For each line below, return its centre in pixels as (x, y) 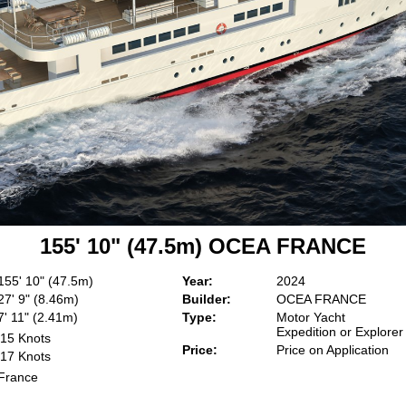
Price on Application (333, 350)
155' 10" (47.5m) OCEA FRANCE (203, 246)
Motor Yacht (311, 317)
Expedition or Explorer (340, 332)
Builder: (207, 299)
